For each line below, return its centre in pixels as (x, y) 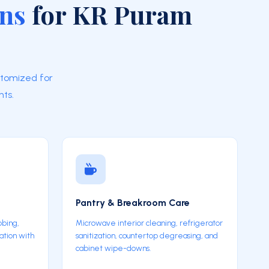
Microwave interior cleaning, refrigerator (149, 223)
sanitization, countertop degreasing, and (147, 235)
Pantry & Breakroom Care (132, 203)
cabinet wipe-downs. (113, 248)
